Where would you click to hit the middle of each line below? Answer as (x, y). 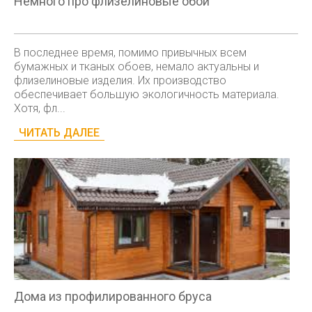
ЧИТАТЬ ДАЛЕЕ (59, 133)
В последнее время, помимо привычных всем (130, 53)
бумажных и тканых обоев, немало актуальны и (136, 67)
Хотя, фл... (40, 108)
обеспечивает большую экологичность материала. (147, 94)
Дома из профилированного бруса (113, 296)
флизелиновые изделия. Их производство (120, 80)
